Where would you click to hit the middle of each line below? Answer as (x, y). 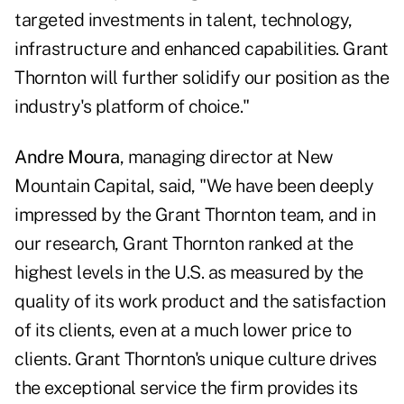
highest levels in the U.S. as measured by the (189, 273)
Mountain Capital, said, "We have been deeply (194, 186)
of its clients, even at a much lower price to (183, 331)
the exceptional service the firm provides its (186, 388)
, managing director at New (226, 157)
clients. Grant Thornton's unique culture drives (196, 359)
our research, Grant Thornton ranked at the (184, 244)
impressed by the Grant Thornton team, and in (195, 215)
